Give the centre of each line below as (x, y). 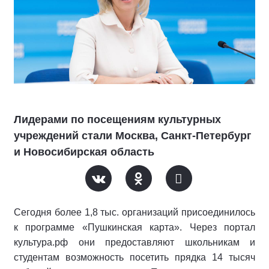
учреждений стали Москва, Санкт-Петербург (133, 136)
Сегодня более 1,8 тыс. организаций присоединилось (134, 213)
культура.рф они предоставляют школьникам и (134, 243)
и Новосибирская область (84, 152)
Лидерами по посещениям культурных (117, 120)
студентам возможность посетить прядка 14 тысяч (134, 258)
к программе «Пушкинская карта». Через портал (134, 228)
